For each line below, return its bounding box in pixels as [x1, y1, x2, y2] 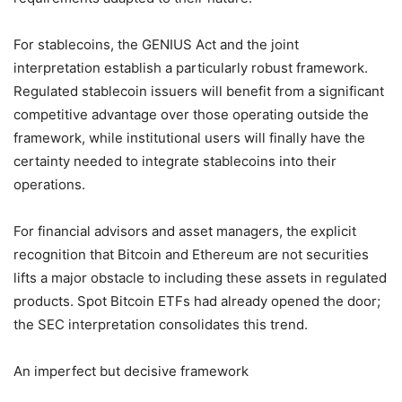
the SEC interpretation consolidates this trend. [13, 315, 308, 333]
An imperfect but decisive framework [13, 362, 249, 380]
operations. [13, 175, 85, 193]
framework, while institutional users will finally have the [13, 128, 365, 146]
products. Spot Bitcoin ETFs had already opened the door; [13, 292, 380, 310]
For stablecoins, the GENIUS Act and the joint [13, 35, 299, 53]
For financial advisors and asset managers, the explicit [13, 222, 356, 240]
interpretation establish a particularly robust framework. [13, 58, 368, 76]
